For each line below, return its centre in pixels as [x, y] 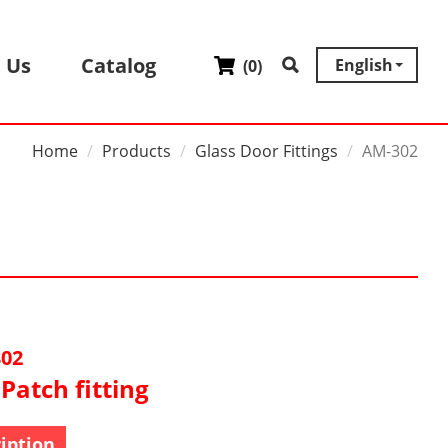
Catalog [118, 65]
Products [136, 151]
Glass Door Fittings [266, 151]
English [364, 65]
